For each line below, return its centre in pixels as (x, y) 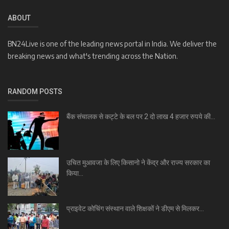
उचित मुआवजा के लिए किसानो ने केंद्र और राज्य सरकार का (138, 162)
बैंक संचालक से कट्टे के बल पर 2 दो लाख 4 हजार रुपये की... (141, 116)
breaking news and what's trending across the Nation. (93, 56)
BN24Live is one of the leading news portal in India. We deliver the (112, 43)
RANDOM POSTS (35, 91)
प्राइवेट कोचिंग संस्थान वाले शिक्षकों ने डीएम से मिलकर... (135, 208)
